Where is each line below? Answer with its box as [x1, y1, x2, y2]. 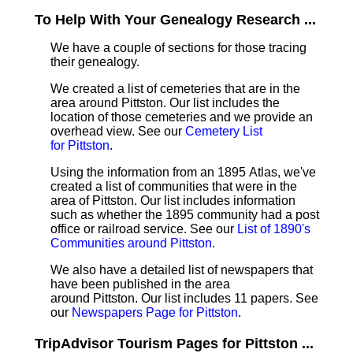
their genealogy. [50, 55, 139, 69]
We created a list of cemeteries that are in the [50, 82, 300, 95]
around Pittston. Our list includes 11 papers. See [50, 292, 318, 305]
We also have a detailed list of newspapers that [50, 263, 313, 277]
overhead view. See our [50, 124, 185, 138]
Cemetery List [185, 124, 262, 138]
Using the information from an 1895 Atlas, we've [50, 165, 316, 179]
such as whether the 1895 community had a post [50, 208, 319, 221]
